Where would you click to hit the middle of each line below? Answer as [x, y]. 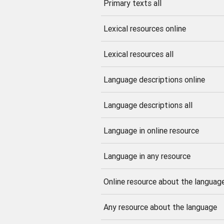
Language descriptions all [148, 105]
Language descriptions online [154, 79]
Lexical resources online [144, 28]
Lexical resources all [138, 54]
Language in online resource [151, 130]
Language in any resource [147, 156]
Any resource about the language [160, 207]
